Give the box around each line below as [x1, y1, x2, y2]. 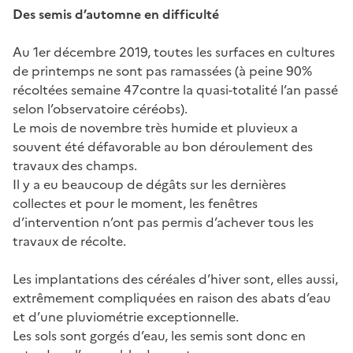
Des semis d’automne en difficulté [13, 4, 219, 24]
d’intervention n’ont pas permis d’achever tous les [13, 212, 314, 232]
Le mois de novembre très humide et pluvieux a [13, 117, 298, 137]
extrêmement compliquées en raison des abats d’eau [13, 288, 331, 307]
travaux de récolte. [13, 231, 126, 251]
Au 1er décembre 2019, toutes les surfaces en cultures [13, 42, 335, 61]
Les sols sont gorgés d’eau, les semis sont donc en [13, 325, 306, 345]
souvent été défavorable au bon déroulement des [13, 136, 313, 156]
